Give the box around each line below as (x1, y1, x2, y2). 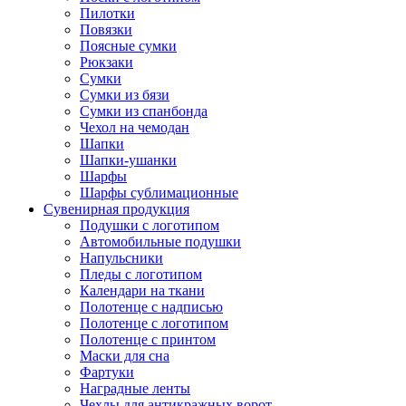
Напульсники (80, 249, 163, 266)
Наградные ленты (80, 380, 190, 396)
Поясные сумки (80, 37, 177, 53)
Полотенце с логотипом (80, 314, 228, 331)
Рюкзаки (80, 53, 133, 70)
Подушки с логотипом (80, 217, 219, 233)
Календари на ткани (80, 282, 205, 298)
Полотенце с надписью (80, 298, 223, 314)
